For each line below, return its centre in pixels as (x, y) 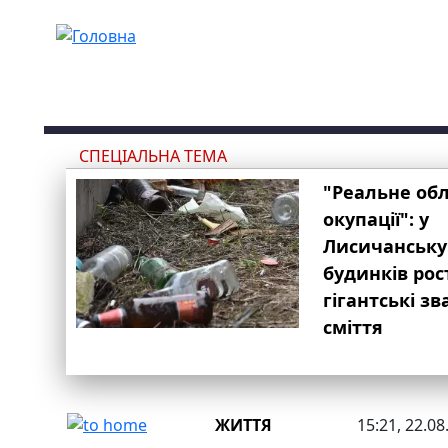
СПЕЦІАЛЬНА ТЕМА (153, 156)
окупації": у (376, 219)
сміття (353, 327)
